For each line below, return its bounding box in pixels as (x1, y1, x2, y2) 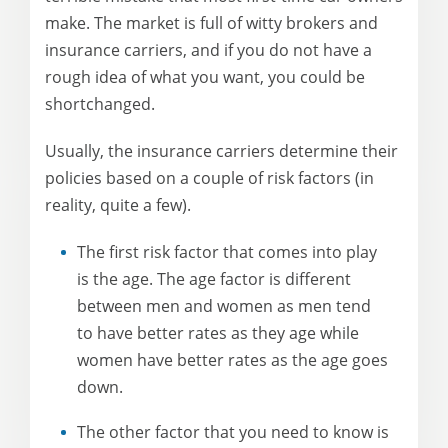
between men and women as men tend (77, 295, 371, 317)
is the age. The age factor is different (77, 268, 351, 290)
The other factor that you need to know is (77, 421, 389, 443)
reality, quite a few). (45, 194, 191, 216)
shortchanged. (45, 93, 155, 115)
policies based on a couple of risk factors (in (45, 167, 374, 189)
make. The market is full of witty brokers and (45, 12, 378, 34)
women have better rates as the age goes (77, 349, 388, 371)
